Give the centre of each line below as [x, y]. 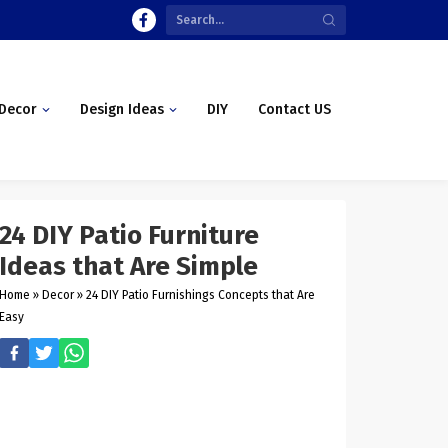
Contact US [294, 109]
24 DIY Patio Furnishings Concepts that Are [201, 295]
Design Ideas [122, 109]
